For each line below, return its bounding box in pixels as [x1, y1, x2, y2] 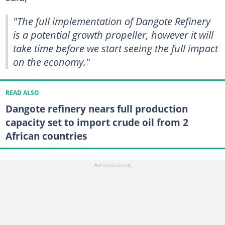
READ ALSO [5, 88, 39, 96]
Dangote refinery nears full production [5, 101, 188, 116]
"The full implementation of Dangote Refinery [13, 14, 210, 28]
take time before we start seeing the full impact [13, 41, 218, 55]
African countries [5, 129, 87, 143]
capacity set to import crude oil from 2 [5, 115, 188, 129]
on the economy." [13, 54, 90, 69]
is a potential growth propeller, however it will [13, 27, 213, 42]
